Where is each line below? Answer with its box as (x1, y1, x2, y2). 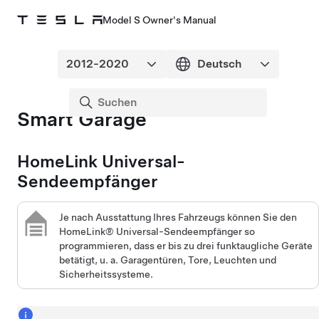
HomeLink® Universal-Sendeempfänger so (59, 225, 256, 237)
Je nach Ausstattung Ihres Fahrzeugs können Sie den (59, 211, 298, 223)
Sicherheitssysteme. (59, 268, 154, 280)
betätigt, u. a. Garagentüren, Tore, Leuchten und (59, 253, 277, 266)
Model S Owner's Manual (103, 14, 216, 26)
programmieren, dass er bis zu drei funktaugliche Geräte (59, 239, 313, 251)
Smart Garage (17, 107, 147, 131)
